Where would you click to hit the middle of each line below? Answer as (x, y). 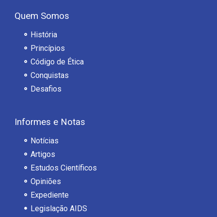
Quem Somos (42, 16)
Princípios (47, 48)
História (44, 34)
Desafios (46, 89)
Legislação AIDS (59, 208)
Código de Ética (57, 62)
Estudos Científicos (63, 168)
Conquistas (49, 75)
